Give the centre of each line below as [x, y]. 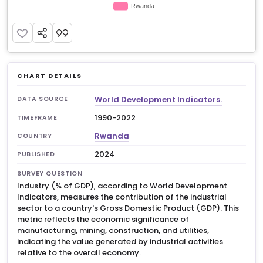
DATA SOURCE [43, 99]
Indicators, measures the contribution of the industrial [122, 197]
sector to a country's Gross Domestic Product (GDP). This [128, 208]
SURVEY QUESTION [50, 173]
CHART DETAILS [50, 76]
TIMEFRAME [37, 118]
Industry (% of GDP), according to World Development [122, 186]
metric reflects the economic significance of [103, 219]
